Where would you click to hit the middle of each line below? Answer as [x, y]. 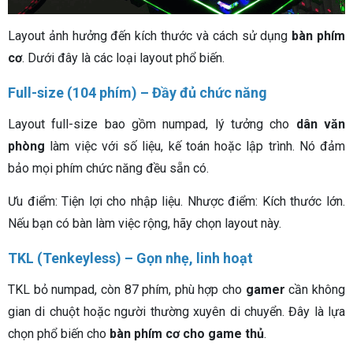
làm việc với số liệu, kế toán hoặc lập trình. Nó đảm [195, 146]
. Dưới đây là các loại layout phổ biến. [123, 58]
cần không [315, 289]
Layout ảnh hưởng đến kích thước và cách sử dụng [150, 35]
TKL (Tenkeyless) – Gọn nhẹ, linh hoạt [130, 258]
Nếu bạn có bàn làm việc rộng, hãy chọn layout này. [145, 223]
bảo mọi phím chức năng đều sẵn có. [108, 168]
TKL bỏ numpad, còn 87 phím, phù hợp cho [127, 289]
